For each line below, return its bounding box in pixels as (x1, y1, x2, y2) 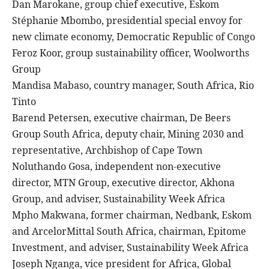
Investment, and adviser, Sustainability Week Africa (12, 241, 249, 255)
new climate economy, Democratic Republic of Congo (12, 30, 255, 44)
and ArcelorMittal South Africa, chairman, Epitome (12, 225, 246, 238)
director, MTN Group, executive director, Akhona (12, 176, 235, 190)
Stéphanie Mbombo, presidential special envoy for (12, 14, 243, 28)
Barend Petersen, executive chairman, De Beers (12, 111, 231, 125)
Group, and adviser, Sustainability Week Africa (12, 192, 225, 206)
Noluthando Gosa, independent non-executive (12, 160, 221, 174)
